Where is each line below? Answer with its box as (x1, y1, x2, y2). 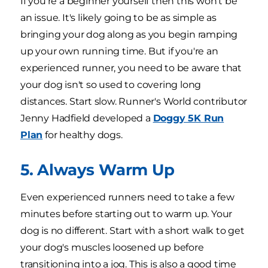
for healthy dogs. (42, 129, 123, 141)
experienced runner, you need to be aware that (20, 62, 242, 74)
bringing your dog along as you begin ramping (20, 29, 238, 41)
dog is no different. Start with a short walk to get (20, 225, 245, 237)
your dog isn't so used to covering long (20, 79, 202, 91)
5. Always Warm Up (20, 160, 175, 179)
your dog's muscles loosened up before (20, 242, 204, 254)
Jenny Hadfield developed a (20, 112, 153, 124)
